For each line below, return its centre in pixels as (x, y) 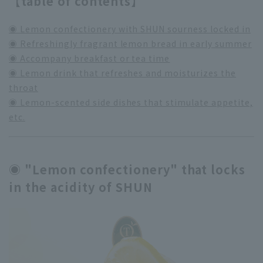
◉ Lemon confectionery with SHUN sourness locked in (130, 28)
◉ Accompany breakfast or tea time (90, 58)
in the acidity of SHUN (81, 187)
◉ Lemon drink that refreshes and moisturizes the (123, 73)
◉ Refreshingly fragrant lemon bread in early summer (130, 43)
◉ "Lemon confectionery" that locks (127, 169)
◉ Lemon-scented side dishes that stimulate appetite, (131, 102)
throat (23, 87)
